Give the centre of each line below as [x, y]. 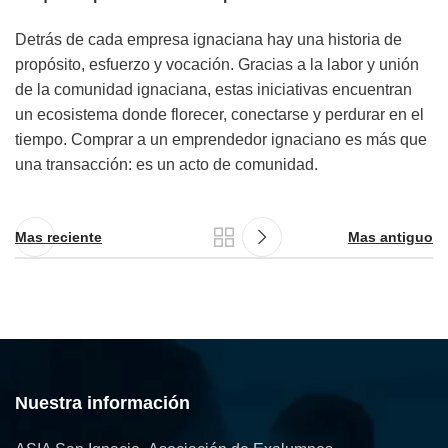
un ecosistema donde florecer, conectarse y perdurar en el [219, 115]
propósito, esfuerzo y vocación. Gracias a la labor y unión [217, 65]
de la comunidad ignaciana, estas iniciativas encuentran [213, 90]
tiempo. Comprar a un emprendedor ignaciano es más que [221, 140]
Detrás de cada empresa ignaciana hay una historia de [208, 40]
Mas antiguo [390, 236]
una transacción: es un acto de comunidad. [166, 165]
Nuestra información [102, 403]
